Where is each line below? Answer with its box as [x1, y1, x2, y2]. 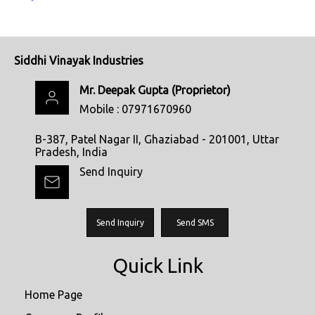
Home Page [25, 288, 82, 302]
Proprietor [175, 84, 227, 97]
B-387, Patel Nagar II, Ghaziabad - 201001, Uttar [35, 133, 279, 146]
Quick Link [112, 255, 203, 277]
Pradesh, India [35, 146, 108, 159]
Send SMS [176, 218, 214, 228]
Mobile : [79, 103, 122, 116]
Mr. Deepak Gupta [79, 84, 169, 97]
